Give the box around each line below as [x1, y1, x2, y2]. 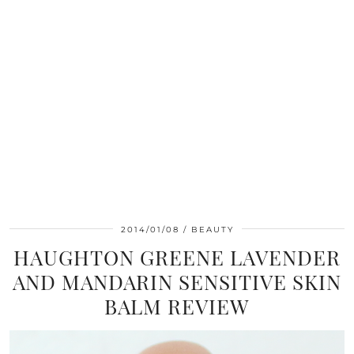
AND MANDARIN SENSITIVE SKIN [13, 268, 341, 296]
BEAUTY [190, 224, 234, 235]
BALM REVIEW [104, 292, 250, 320]
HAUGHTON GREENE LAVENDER [13, 243, 341, 271]
